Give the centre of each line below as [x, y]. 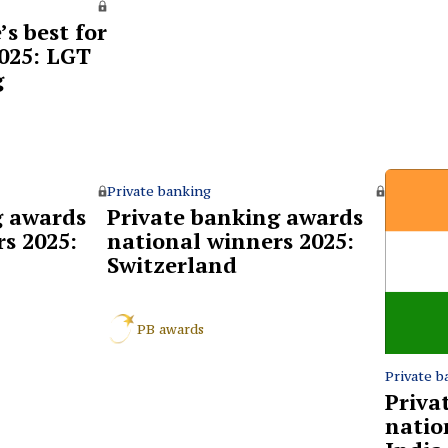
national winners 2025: [230, 240]
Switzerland [172, 264]
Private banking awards [235, 216]
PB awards [170, 328]
